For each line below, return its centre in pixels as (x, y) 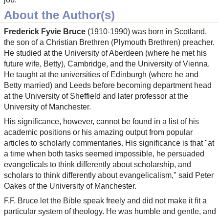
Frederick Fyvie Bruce (45, 32)
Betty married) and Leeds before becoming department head (108, 86)
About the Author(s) (59, 15)
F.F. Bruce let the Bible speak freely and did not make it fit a (105, 201)
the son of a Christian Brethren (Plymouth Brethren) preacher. (109, 43)
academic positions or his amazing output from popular (98, 132)
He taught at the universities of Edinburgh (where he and (101, 75)
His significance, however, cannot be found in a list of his (101, 122)
